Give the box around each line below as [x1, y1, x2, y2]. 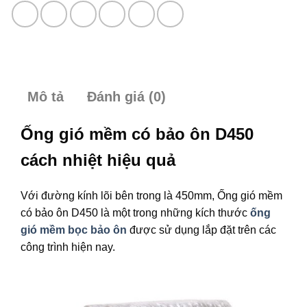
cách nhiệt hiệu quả [21, 151, 175, 170]
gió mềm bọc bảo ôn [21, 224, 127, 236]
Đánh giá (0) [87, 89, 166, 105]
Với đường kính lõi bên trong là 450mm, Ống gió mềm [21, 190, 282, 202]
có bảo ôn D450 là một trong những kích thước [21, 207, 250, 219]
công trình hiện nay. [21, 241, 115, 254]
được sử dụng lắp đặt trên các [127, 224, 276, 236]
